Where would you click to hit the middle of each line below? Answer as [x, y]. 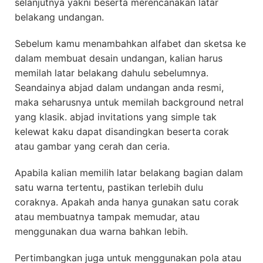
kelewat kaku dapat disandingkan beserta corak [122, 131]
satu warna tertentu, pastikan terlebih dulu [109, 187]
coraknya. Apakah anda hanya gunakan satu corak [127, 202]
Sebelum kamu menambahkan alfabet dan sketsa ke [130, 43]
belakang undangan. [59, 17]
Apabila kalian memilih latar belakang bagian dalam [129, 172]
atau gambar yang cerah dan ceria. [92, 146]
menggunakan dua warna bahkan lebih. [101, 231]
